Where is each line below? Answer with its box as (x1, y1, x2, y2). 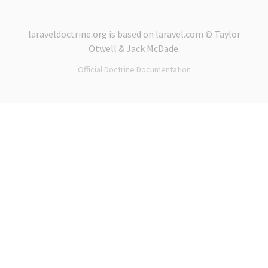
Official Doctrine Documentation (77, 64, 191, 75)
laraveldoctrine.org (28, 28, 107, 40)
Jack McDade (126, 42, 178, 54)
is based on (106, 28, 156, 40)
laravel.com (155, 28, 203, 40)
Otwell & (88, 42, 126, 54)
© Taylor (203, 28, 240, 40)
